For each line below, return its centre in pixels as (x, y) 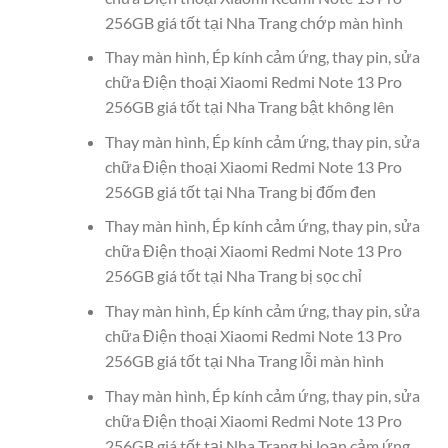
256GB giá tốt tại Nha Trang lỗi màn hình (244, 360)
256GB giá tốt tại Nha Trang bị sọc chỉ (233, 276)
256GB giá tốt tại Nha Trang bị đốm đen (240, 191)
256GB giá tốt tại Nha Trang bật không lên (249, 107)
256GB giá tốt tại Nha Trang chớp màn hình (253, 22)
